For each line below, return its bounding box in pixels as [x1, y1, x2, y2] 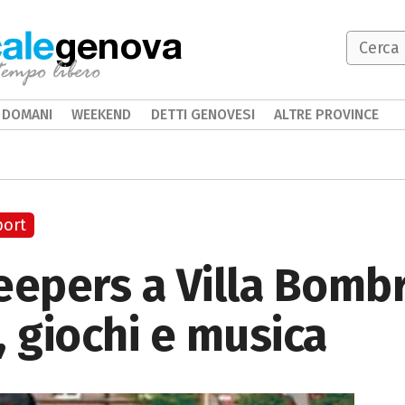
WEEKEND [71, 106, 132, 123]
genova [54, 22, 183, 67]
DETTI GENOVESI [150, 106, 255, 123]
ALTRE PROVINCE [274, 106, 380, 123]
